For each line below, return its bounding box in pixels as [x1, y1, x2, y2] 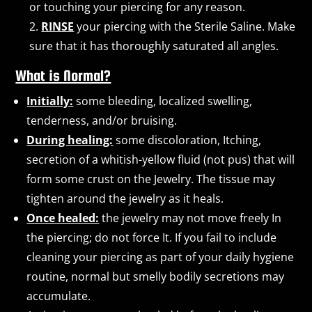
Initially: [26, 93, 74, 109]
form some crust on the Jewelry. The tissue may [26, 171, 276, 187]
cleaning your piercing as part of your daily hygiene [26, 249, 295, 265]
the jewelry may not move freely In [99, 210, 282, 226]
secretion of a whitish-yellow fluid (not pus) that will [26, 151, 295, 167]
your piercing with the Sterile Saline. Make [74, 18, 296, 34]
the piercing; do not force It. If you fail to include [26, 229, 277, 245]
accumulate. [26, 288, 91, 304]
